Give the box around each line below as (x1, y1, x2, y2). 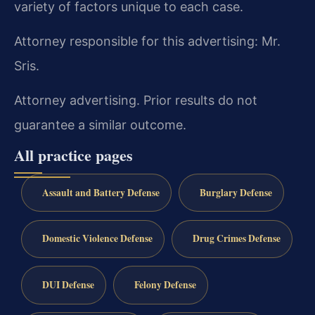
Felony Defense (134, 278, 196, 292)
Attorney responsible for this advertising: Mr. (14, 33, 281, 49)
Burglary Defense (199, 185, 272, 200)
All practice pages (14, 143, 133, 167)
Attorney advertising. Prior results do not (14, 93, 257, 108)
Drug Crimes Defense (192, 231, 281, 246)
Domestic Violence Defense (41, 231, 153, 246)
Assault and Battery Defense (41, 185, 160, 200)
